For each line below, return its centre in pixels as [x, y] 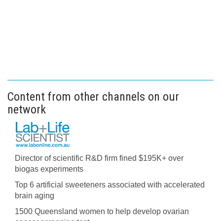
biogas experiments [49, 169]
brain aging [35, 196]
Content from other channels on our [93, 97]
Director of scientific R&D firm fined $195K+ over [99, 158]
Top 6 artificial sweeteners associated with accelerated [110, 185]
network [27, 110]
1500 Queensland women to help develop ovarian [102, 211]
